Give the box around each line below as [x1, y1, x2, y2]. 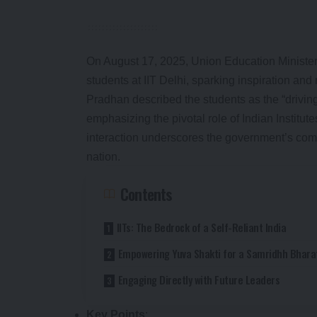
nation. [86, 150, 120, 163]
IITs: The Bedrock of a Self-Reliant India [116, 219, 287, 235]
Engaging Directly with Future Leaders [117, 271, 280, 287]
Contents [120, 182, 173, 205]
